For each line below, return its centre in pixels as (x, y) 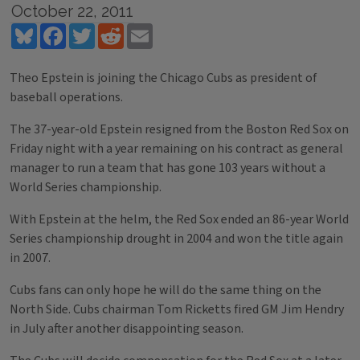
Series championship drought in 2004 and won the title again (176, 239)
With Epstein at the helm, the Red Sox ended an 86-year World (179, 219)
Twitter (116, 30)
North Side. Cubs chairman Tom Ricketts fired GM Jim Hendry (177, 309)
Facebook (92, 30)
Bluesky (58, 30)
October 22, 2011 (72, 11)
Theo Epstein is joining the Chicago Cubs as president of (163, 78)
